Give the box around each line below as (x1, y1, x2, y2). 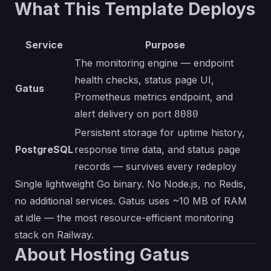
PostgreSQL (15, 143, 73, 156)
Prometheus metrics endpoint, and (74, 91, 233, 103)
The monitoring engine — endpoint (74, 57, 233, 70)
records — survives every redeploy (74, 160, 237, 173)
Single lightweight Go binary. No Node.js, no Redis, (15, 178, 246, 191)
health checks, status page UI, (74, 74, 214, 87)
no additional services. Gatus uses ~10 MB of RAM (15, 195, 247, 207)
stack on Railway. (15, 229, 94, 241)
